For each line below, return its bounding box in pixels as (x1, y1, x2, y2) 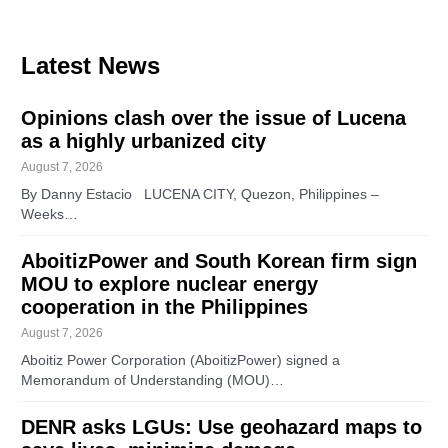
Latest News (21, 51, 161, 79)
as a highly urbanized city (21, 129, 267, 152)
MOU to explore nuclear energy (21, 272, 319, 295)
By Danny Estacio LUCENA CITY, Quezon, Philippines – (21, 186, 380, 202)
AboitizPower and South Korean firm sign (21, 249, 418, 272)
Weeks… (21, 206, 79, 222)
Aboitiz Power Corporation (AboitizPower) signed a (21, 352, 341, 368)
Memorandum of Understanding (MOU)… (21, 372, 285, 388)
